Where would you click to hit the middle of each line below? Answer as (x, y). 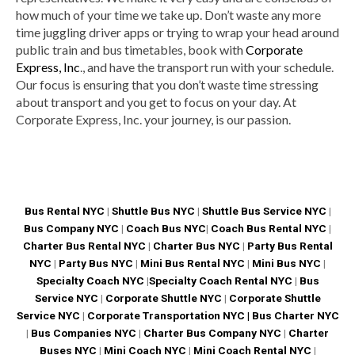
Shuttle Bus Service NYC (264, 211)
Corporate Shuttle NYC (162, 298)
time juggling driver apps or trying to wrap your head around (177, 32)
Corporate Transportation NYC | (168, 316)
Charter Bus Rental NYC (84, 246)
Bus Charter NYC (295, 316)
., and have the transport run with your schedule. (207, 67)
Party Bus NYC (96, 263)
